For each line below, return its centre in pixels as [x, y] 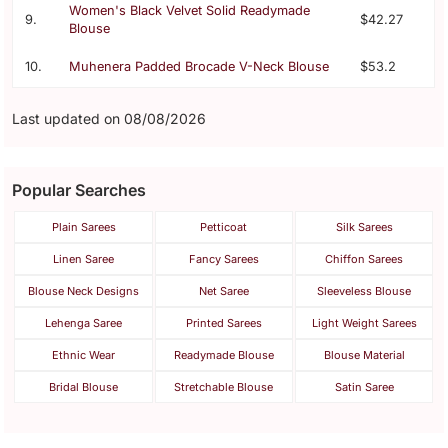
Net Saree [223, 290]
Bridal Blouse [84, 386]
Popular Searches [79, 189]
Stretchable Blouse [224, 386]
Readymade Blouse [223, 354]
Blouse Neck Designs [84, 290]
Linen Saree [84, 258]
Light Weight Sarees [364, 322]
